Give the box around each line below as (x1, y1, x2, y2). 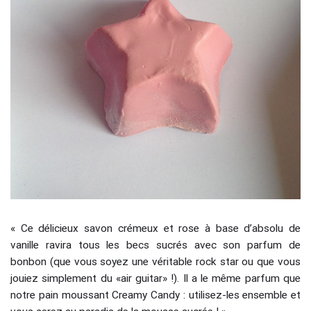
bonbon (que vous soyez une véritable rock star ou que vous (10, 255, 301, 268)
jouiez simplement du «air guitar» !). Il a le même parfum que (10, 271, 301, 285)
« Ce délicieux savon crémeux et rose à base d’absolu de (10, 221, 301, 235)
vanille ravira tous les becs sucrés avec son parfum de (10, 238, 301, 251)
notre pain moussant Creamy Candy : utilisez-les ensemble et (10, 288, 301, 301)
